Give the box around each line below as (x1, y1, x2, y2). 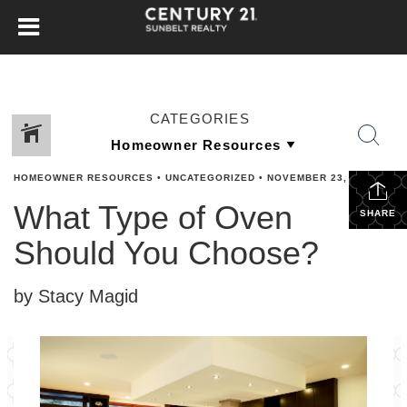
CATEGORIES (149, 111, 250, 126)
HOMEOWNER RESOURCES (14, 173, 154, 183)
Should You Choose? (14, 234, 319, 272)
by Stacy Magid (14, 286, 138, 306)
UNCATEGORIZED (165, 173, 255, 183)
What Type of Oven (14, 199, 293, 236)
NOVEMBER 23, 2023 (267, 173, 376, 183)
